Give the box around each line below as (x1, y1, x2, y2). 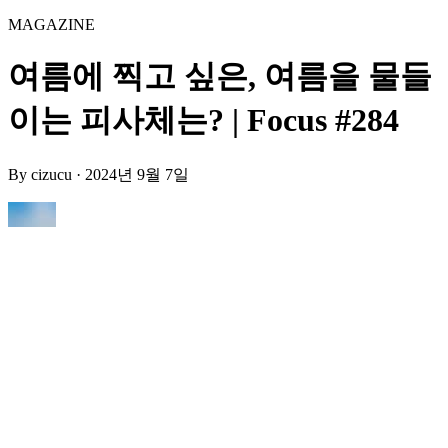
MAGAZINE (8, 16, 95, 33)
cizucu (31, 165, 72, 183)
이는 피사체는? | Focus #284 (8, 102, 399, 139)
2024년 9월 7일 (85, 165, 189, 183)
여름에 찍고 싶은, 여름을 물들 (8, 58, 432, 95)
